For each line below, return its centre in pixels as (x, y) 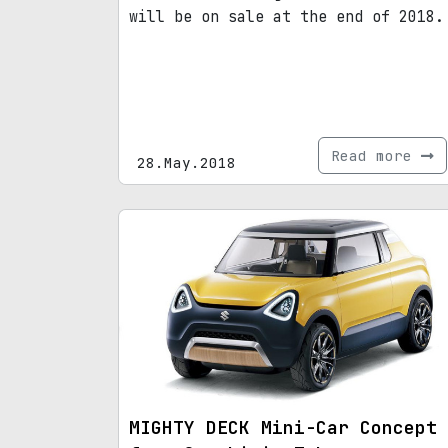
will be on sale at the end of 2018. (286, 17)
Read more (376, 156)
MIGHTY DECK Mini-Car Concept (283, 427)
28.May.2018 (186, 163)
